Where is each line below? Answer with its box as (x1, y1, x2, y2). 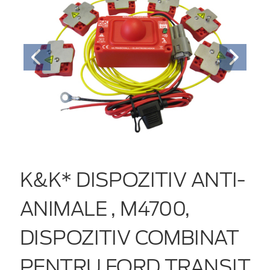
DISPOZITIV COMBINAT (20, 225, 239, 250)
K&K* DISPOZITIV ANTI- (20, 168, 245, 192)
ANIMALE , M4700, (20, 196, 190, 221)
